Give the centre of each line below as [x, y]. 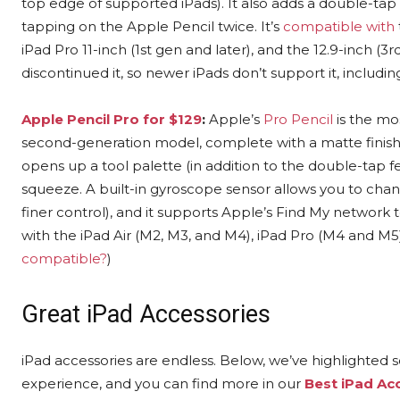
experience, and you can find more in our [163, 383]
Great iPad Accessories [146, 314]
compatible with [339, 26]
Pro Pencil [298, 119]
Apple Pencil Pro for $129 [112, 119]
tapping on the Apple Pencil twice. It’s [152, 26]
